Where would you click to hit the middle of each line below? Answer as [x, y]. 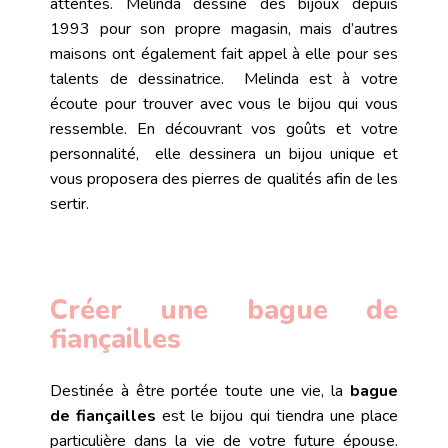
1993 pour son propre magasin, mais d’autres [224, 29]
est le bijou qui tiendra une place [277, 416]
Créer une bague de [224, 311]
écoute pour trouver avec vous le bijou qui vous [224, 104]
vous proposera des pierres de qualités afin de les [224, 179]
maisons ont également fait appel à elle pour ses [224, 54]
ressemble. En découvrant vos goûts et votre [224, 129]
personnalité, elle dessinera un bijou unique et [224, 154]
